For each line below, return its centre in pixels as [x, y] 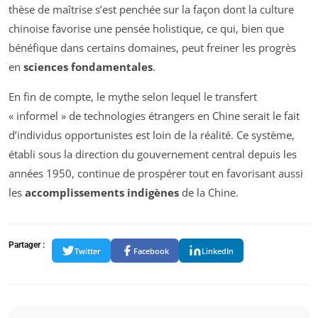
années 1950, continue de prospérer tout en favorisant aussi [156, 174]
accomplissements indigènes [102, 193]
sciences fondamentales [88, 67]
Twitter [88, 251]
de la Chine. [209, 193]
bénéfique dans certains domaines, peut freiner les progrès [152, 48]
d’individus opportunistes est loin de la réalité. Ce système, [152, 135]
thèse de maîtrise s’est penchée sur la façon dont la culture [151, 10]
